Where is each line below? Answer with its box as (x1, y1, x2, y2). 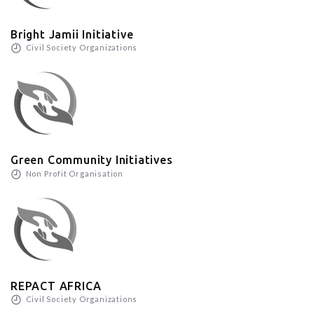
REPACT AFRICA (11, 280, 102, 293)
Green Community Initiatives (11, 153, 173, 167)
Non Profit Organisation (23, 168, 124, 178)
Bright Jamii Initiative (11, 28, 134, 41)
